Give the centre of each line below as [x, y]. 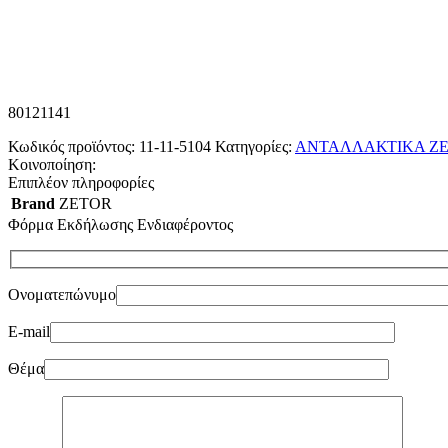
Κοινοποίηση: [52, 164]
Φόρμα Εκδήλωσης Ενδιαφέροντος [120, 224]
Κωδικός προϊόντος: [73, 146]
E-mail [29, 332]
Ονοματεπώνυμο [62, 295]
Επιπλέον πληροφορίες [81, 182]
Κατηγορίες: [253, 146]
